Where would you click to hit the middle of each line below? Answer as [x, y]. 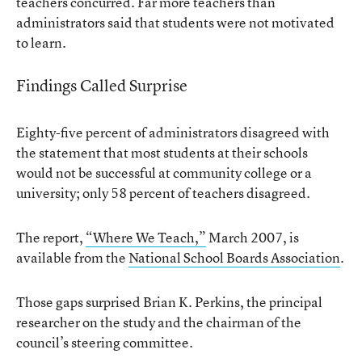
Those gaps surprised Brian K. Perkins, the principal [169, 302]
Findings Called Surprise [102, 85]
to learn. [41, 42]
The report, [51, 237]
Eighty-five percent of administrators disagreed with [173, 132]
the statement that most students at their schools [162, 152]
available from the [72, 257]
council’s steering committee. [105, 342]
